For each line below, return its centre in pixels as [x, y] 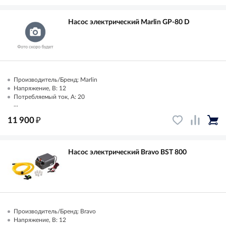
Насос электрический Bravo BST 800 [127, 152]
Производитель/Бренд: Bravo [55, 211]
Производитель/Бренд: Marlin [55, 79]
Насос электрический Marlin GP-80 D [129, 22]
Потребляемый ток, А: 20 [49, 97]
